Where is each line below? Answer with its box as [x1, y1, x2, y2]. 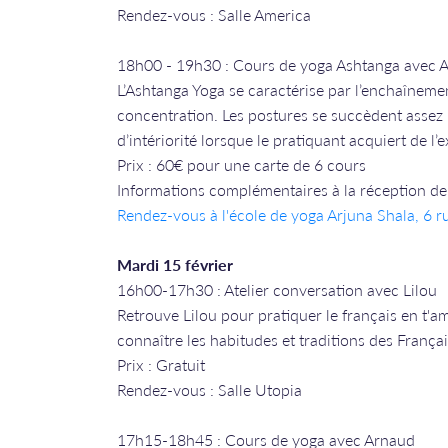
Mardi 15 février [117, 253, 233, 276]
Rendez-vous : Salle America [117, 3, 311, 26]
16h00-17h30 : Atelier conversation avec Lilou [117, 278, 437, 301]
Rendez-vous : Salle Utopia [117, 378, 302, 401]
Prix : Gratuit [117, 353, 205, 376]
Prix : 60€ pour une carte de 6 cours [117, 153, 366, 176]
